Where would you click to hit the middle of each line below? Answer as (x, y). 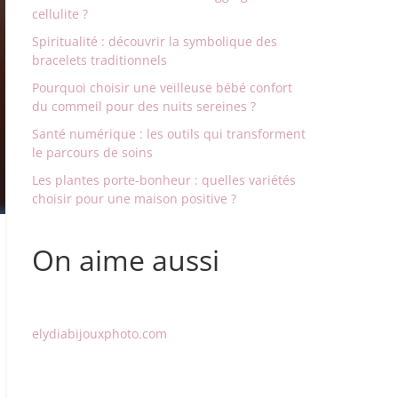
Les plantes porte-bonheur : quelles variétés (164, 180)
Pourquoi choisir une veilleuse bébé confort (162, 88)
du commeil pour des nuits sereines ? (144, 106)
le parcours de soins (92, 152)
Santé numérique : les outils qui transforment (169, 134)
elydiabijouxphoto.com (99, 334)
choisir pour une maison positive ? (134, 199)
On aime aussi (126, 260)
